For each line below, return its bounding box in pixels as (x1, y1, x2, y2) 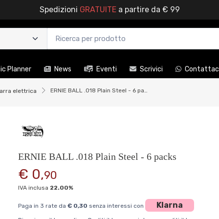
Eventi (96, 65, 117, 74)
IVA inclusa (18, 184, 50, 192)
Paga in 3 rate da (18, 202, 68, 210)
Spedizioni (39, 5, 80, 14)
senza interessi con (88, 202, 146, 210)
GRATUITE (79, 5, 116, 14)
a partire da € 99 (116, 5, 180, 14)
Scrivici (140, 65, 163, 74)
